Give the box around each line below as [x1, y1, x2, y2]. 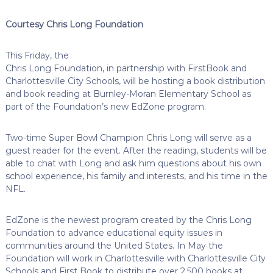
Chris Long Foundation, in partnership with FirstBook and [5, 62, 247, 74]
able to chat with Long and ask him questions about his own [5, 157, 261, 169]
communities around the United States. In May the [5, 239, 223, 251]
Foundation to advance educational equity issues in [5, 227, 222, 238]
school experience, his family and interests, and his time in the [5, 170, 268, 182]
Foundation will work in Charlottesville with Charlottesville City [5, 252, 266, 264]
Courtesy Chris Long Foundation [5, 18, 143, 30]
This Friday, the [5, 49, 69, 61]
